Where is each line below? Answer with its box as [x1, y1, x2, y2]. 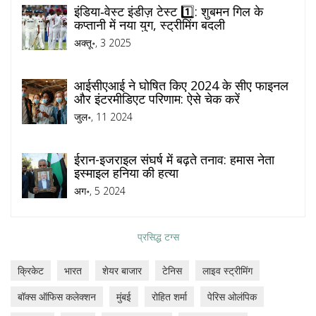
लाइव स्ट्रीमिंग [202, 264, 253, 278]
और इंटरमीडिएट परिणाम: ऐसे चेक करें [74, 90, 240, 108]
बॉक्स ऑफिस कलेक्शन [18, 290, 96, 304]
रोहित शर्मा [152, 290, 187, 304]
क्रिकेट [18, 264, 44, 278]
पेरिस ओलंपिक [207, 290, 257, 304]
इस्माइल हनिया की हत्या [74, 164, 178, 182]
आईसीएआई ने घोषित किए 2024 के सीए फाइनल [74, 77, 288, 95]
